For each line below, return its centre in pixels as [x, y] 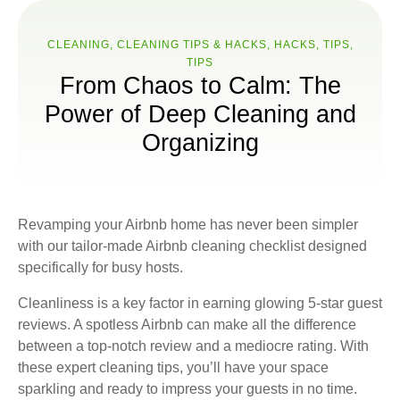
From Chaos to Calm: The [200, 86]
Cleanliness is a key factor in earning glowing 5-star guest [200, 303]
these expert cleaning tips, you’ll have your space [173, 367]
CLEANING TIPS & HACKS [192, 45]
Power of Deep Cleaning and [200, 114]
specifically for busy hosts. [100, 267]
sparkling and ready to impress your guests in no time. [187, 389]
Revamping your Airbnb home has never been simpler [188, 225]
